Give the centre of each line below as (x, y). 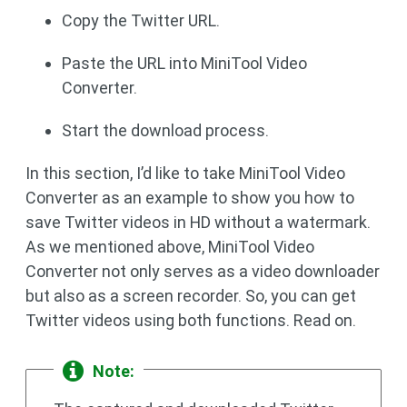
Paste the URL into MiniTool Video (184, 63)
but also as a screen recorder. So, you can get (191, 296)
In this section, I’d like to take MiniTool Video (185, 173)
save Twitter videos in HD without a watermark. (198, 222)
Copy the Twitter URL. (141, 20)
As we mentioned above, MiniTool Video (170, 247)
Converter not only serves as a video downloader (203, 271)
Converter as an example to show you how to (190, 198)
